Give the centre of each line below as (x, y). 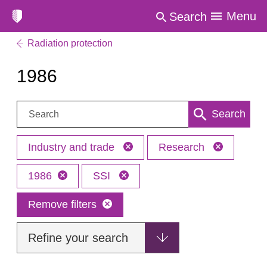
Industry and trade (73, 147)
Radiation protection (70, 43)
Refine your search (78, 238)
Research (183, 147)
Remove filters (62, 204)
